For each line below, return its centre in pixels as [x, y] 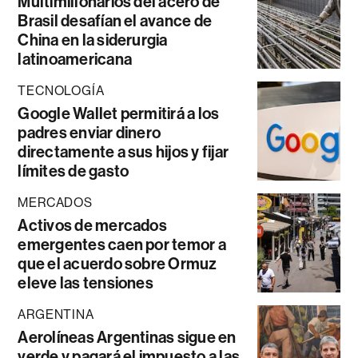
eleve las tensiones [86, 283]
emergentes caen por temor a [122, 245]
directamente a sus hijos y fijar [123, 152]
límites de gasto [74, 171]
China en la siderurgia [93, 40]
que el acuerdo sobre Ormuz [117, 264]
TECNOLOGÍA [61, 91]
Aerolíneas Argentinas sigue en [127, 338]
